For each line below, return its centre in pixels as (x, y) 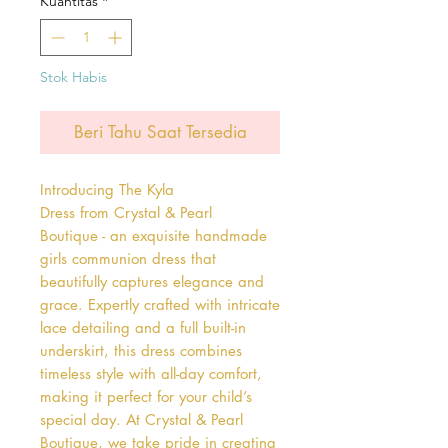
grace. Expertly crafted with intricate (160, 304)
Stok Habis (73, 76)
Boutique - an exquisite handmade (153, 235)
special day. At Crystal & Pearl (141, 419)
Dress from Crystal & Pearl (126, 212)
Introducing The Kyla (107, 189)
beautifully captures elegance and (152, 281)
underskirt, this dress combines (141, 350)
